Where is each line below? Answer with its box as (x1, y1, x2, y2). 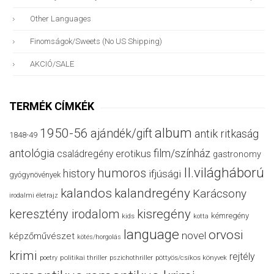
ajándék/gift (91, 127, 152, 141)
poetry (40, 254, 57, 262)
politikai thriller (60, 253, 107, 262)
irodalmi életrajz (9, 191, 58, 200)
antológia (9, 147, 54, 160)
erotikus (116, 148, 151, 160)
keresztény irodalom (9, 207, 119, 222)
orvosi (209, 228, 243, 243)
